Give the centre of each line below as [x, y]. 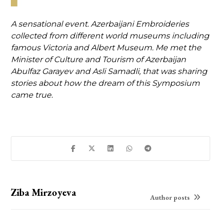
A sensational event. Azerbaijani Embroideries [100, 24]
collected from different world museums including [110, 36]
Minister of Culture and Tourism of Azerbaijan [99, 59]
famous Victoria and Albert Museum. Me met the [106, 47]
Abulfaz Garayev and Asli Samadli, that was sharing [109, 71]
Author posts [170, 197]
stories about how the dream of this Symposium [106, 83]
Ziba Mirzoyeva [44, 192]
